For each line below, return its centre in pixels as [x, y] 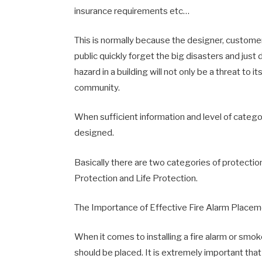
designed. [94, 133]
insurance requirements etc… [132, 11]
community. [97, 88]
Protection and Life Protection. [136, 178]
